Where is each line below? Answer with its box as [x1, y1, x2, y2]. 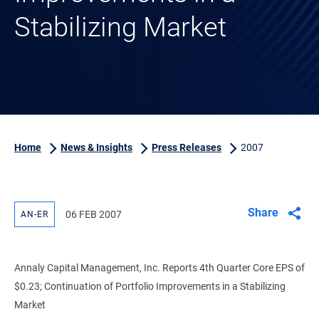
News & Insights [61, 142, 132, 153]
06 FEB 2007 [66, 209, 122, 220]
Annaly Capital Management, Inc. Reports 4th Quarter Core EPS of [14, 262, 305, 273]
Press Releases [152, 142, 221, 153]
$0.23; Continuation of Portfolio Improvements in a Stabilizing [14, 281, 286, 292]
